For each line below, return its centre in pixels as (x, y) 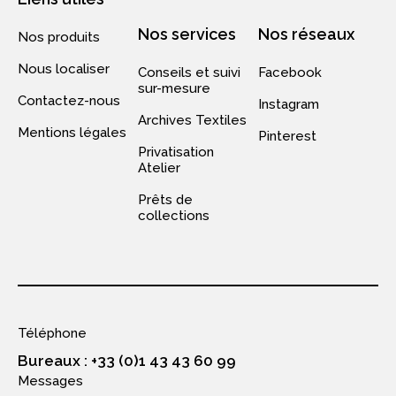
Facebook (290, 73)
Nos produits (59, 38)
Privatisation (176, 152)
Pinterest (287, 137)
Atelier (159, 168)
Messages (50, 381)
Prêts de (165, 200)
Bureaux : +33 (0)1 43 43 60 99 (127, 361)
